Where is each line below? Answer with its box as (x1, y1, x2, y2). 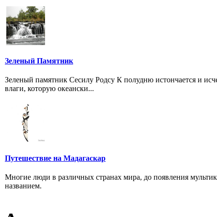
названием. (5, 182, 42, 190)
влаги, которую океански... (5, 84, 94, 93)
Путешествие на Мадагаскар (5, 154, 106, 162)
